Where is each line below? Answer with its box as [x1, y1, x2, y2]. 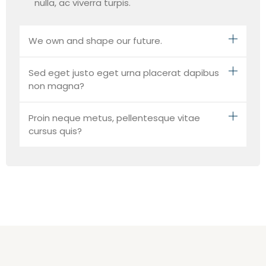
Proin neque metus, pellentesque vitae [28, 112, 200, 125]
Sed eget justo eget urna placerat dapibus [28, 66, 219, 80]
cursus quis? [28, 125, 82, 138]
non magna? [28, 80, 84, 93]
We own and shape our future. [28, 34, 162, 47]
